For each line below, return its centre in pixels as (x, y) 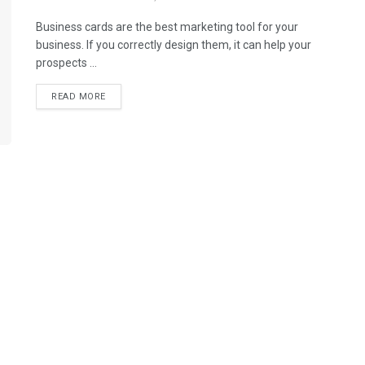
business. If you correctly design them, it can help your (174, 45)
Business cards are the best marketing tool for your (167, 27)
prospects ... (66, 63)
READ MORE (79, 97)
